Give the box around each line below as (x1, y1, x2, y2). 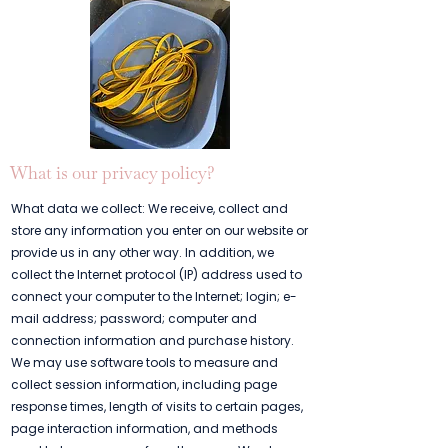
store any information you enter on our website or (11, 222, 308, 239)
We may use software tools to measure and (11, 354, 278, 371)
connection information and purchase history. (11, 332, 294, 349)
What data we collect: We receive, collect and (11, 200, 288, 217)
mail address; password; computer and (11, 310, 257, 327)
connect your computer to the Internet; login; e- (11, 288, 297, 305)
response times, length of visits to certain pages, (11, 398, 303, 415)
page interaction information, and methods (11, 420, 278, 437)
